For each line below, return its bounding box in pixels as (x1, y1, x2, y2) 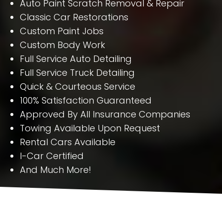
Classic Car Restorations (20, 10, 128, 23)
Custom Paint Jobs (20, 24, 104, 37)
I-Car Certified (20, 149, 84, 162)
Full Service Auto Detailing (20, 52, 132, 65)
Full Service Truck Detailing (20, 66, 135, 79)
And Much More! (20, 163, 91, 176)
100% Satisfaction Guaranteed (20, 94, 152, 107)
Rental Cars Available (20, 135, 115, 148)
